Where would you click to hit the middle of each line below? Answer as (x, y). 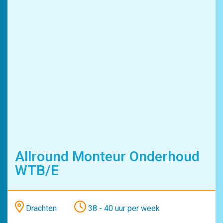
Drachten (40, 209)
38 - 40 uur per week (123, 209)
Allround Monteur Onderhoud (107, 157)
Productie (24, 10)
